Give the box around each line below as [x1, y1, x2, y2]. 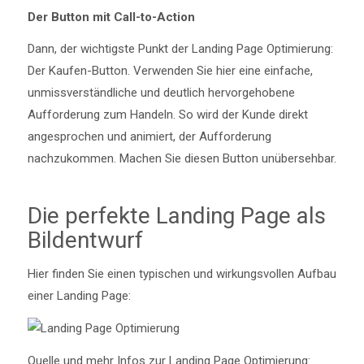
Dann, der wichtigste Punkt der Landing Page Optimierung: [27, 41, 333, 57]
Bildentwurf [27, 227, 143, 254]
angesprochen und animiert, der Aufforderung [27, 129, 271, 145]
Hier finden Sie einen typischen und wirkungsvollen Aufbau [27, 266, 336, 281]
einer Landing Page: [27, 288, 131, 303]
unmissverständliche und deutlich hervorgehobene [27, 85, 295, 101]
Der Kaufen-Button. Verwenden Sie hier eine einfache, [27, 63, 313, 79]
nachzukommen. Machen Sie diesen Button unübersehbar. [27, 151, 336, 167]
